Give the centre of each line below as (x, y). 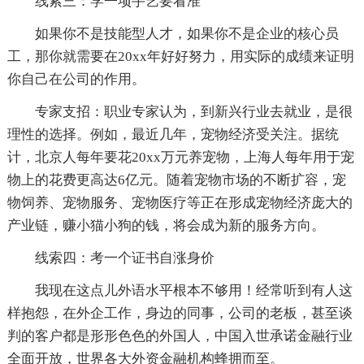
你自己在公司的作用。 (76, 79)
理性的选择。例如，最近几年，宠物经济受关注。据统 (173, 134)
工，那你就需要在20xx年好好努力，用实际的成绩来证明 (180, 56)
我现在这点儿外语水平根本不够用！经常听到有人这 (180, 290)
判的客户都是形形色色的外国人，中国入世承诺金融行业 (180, 336)
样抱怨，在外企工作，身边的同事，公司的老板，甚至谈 (180, 313)
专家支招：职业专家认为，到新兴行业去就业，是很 (180, 111)
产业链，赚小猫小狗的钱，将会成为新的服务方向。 (166, 225)
